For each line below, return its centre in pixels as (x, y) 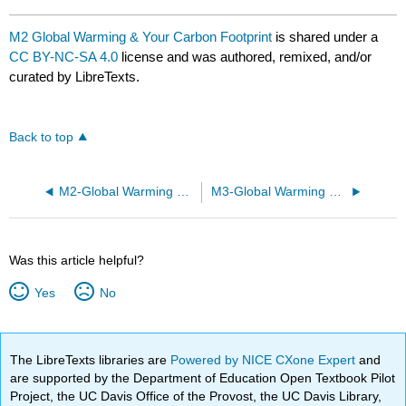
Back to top (42, 137)
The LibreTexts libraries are (91, 359)
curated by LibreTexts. (75, 76)
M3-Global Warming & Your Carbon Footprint (335, 191)
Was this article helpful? (77, 260)
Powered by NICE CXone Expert (265, 359)
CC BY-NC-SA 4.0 (64, 56)
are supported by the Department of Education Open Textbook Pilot (203, 377)
